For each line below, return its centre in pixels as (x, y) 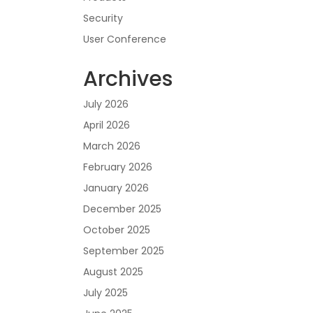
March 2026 (112, 146)
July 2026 (106, 104)
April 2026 (107, 125)
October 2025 (117, 230)
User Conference (125, 39)
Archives (128, 79)
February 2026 (118, 167)
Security (103, 18)
